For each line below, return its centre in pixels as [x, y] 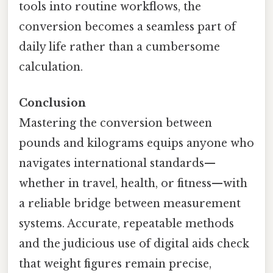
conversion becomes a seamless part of [127, 27]
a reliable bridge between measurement [130, 204]
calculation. [51, 67]
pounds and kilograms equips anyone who [136, 144]
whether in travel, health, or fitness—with [133, 184]
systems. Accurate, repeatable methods [126, 224]
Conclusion [52, 103]
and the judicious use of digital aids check [134, 244]
